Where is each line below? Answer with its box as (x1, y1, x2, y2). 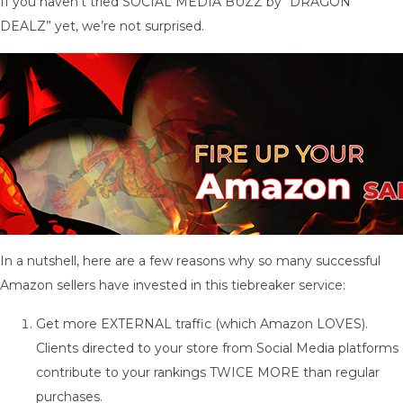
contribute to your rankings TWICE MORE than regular (36, 364, 380, 381)
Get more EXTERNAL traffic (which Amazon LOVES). (36, 316, 368, 332)
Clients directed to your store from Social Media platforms (36, 340, 399, 356)
